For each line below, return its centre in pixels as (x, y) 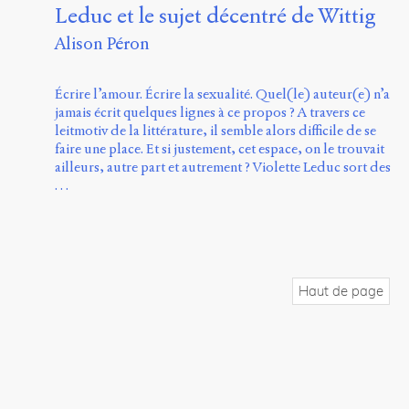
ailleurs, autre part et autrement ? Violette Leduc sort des (223, 167)
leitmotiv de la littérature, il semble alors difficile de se (215, 130)
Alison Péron (102, 43)
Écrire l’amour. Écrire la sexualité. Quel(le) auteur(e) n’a (222, 94)
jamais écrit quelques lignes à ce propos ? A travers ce (210, 112)
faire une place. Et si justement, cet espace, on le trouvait (220, 148)
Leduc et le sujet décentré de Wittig (215, 16)
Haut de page (341, 291)
